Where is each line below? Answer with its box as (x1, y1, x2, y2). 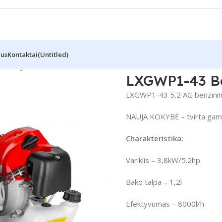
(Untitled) (38, 50, 68, 59)
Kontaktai (7, 50, 38, 59)
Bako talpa (125, 176, 162, 187)
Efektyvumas (125, 198, 170, 209)
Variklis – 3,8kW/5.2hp (125, 155, 200, 165)
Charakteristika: (125, 133, 183, 143)
